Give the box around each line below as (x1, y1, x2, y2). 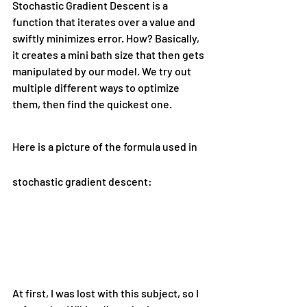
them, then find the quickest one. (12, 97, 172, 111)
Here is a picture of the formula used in (12, 140, 199, 153)
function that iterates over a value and (12, 15, 197, 29)
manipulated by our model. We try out (12, 64, 193, 78)
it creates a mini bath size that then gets (12, 48, 206, 62)
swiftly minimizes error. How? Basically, (12, 32, 201, 45)
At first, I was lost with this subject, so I (12, 286, 201, 300)
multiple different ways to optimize (12, 81, 182, 95)
